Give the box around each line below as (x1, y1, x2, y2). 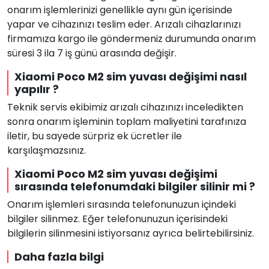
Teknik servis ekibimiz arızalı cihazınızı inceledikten (7, 100, 243, 114)
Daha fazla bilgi (14, 249, 104, 264)
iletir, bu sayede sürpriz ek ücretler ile (7, 129, 182, 143)
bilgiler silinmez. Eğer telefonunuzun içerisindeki (7, 212, 228, 226)
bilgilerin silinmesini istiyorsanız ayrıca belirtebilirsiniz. (7, 226, 254, 240)
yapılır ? (14, 82, 59, 97)
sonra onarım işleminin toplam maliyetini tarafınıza (7, 115, 246, 128)
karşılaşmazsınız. (7, 144, 86, 157)
